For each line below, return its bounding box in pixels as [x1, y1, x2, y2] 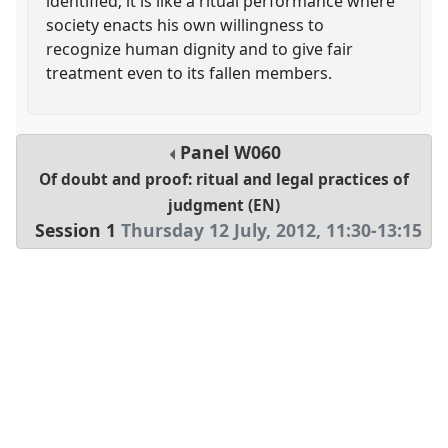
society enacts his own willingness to [46, 13, 325, 36]
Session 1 [35, 218, 117, 243]
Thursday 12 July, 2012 [121, 218, 317, 243]
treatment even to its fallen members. [46, 61, 333, 84]
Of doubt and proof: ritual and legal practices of [38, 169, 409, 191]
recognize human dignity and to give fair [46, 37, 354, 60]
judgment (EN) [167, 195, 280, 217]
